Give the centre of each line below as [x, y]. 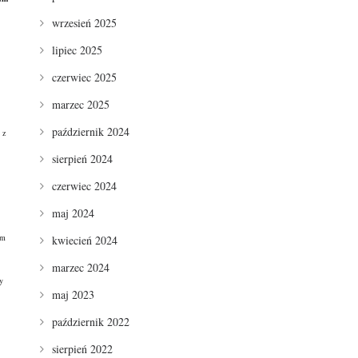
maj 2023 [73, 294]
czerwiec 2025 [84, 77]
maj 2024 [73, 213]
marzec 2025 [80, 104]
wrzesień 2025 [84, 22]
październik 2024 [90, 131]
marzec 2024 [80, 267]
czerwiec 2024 [84, 185]
